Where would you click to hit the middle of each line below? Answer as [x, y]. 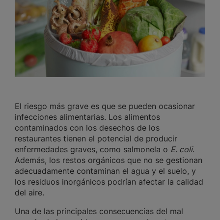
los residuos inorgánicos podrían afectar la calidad [109, 182]
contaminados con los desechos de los [87, 128]
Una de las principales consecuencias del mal [99, 211]
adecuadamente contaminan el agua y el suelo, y [105, 171]
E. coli [181, 150]
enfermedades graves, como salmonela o [93, 150]
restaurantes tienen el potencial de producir [96, 139]
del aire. [31, 193]
